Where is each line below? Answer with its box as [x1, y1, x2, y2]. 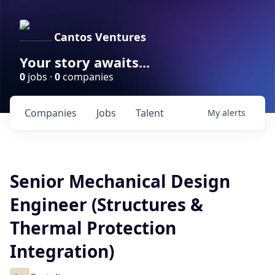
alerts [222, 107, 246, 118]
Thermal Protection [10, 216, 176, 239]
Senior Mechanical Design [10, 169, 230, 193]
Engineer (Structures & [10, 193, 203, 216]
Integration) [10, 239, 114, 263]
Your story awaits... [20, 53, 150, 71]
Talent [136, 106, 164, 120]
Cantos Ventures [54, 29, 146, 44]
